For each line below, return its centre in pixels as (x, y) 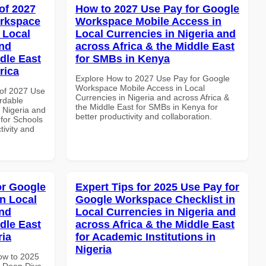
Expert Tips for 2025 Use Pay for (157, 187)
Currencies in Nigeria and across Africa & (152, 97)
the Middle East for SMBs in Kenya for (147, 107)
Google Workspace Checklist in (155, 199)
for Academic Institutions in (145, 237)
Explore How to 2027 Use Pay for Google (153, 78)
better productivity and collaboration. (144, 116)
